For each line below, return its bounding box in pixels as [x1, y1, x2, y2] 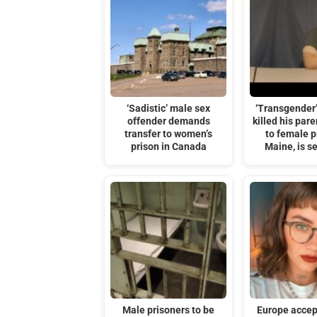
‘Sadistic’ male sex [127, 102, 211, 115]
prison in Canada [130, 140, 207, 153]
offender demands [127, 115, 210, 127]
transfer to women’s [125, 127, 213, 140]
